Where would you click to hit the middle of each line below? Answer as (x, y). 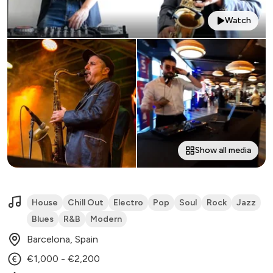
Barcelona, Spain (62, 239)
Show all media (223, 151)
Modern (106, 219)
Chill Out (86, 203)
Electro (128, 203)
